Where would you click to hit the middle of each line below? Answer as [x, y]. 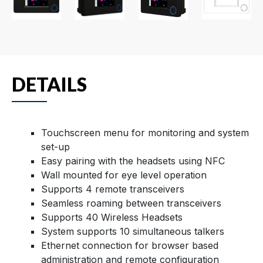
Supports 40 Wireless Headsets [112, 217]
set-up [55, 146]
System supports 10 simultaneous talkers [133, 231]
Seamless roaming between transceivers [131, 203]
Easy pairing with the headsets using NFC [133, 161]
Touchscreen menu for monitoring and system [145, 132]
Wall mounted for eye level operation [124, 175]
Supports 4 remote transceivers [113, 189]
